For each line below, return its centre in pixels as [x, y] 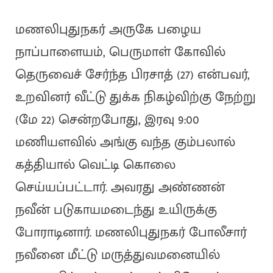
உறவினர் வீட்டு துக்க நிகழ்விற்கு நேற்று [135, 97]
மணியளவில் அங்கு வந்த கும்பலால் [125, 143]
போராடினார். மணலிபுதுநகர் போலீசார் [131, 233]
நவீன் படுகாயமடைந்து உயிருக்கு [116, 210]
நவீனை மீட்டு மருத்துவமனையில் [117, 255]
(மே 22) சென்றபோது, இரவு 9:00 [107, 120]
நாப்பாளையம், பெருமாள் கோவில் [120, 52]
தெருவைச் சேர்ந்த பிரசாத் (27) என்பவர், [132, 75]
